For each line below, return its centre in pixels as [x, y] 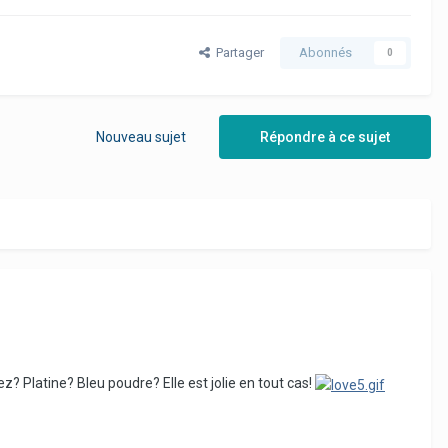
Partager [237, 53]
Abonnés [325, 53]
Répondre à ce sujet [325, 137]
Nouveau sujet [141, 137]
